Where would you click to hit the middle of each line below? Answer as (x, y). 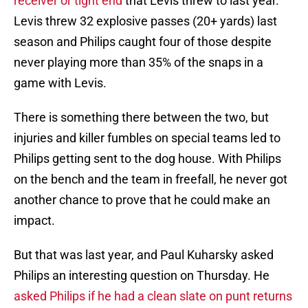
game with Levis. (60, 83)
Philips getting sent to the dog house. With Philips (147, 159)
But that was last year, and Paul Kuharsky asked (144, 255)
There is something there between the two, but (141, 118)
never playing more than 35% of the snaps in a (139, 63)
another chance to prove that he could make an (142, 200)
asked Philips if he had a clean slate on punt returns (153, 296)
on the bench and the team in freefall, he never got (151, 179)
